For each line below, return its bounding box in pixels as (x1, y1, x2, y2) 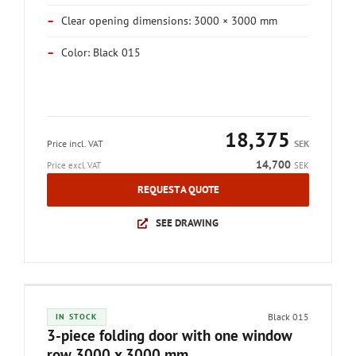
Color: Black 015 (61, 45, 141, 60)
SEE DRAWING (155, 216, 219, 230)
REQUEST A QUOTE (137, 183, 219, 196)
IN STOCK (56, 311, 98, 322)
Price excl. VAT (47, 160, 101, 171)
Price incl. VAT (47, 137, 103, 149)
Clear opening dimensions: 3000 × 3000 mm (61, 14, 277, 28)
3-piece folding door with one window (47, 326, 292, 345)
